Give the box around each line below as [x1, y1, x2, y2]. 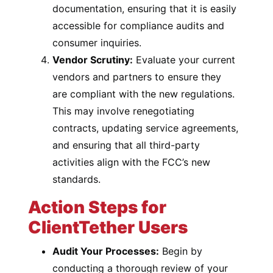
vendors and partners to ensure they [52, 71, 222, 83]
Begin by [159, 245, 203, 257]
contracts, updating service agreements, [52, 122, 239, 134]
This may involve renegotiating [52, 105, 195, 117]
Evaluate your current [133, 54, 236, 66]
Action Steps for [28, 197, 167, 218]
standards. [52, 173, 101, 185]
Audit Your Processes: [52, 245, 160, 257]
